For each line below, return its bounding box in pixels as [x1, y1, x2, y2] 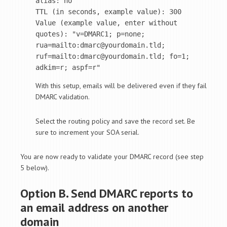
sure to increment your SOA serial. [35, 127, 139, 137]
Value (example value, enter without [35, 18, 177, 27]
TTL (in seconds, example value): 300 [35, 7, 181, 16]
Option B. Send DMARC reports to [20, 185, 193, 201]
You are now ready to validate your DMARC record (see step [20, 152, 204, 161]
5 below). [20, 163, 49, 172]
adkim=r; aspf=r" [35, 63, 100, 71]
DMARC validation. [35, 92, 90, 101]
